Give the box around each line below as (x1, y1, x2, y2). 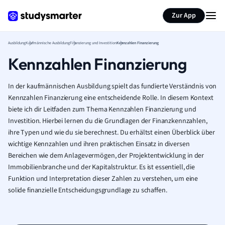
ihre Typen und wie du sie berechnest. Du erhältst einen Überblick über (8, 128, 215, 138)
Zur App (172, 11, 196, 21)
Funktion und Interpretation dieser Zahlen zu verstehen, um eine (8, 174, 198, 184)
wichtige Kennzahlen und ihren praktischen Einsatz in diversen (8, 139, 190, 149)
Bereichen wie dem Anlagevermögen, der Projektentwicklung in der (8, 151, 204, 161)
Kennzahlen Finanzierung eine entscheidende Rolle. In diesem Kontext (8, 93, 213, 103)
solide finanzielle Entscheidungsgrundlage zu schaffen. (8, 185, 167, 195)
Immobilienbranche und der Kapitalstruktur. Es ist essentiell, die (8, 162, 195, 172)
